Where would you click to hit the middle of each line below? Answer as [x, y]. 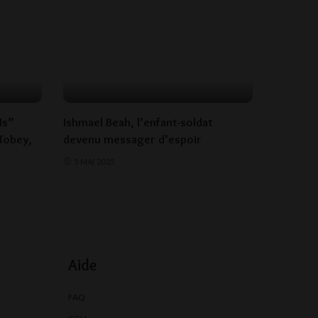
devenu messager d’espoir [132, 139]
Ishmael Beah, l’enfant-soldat [138, 122]
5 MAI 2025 [94, 161]
